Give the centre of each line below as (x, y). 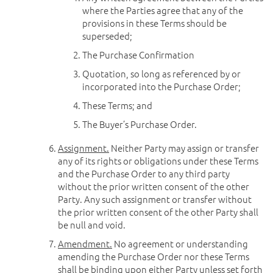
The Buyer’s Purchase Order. (140, 124)
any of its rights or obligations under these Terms (158, 161)
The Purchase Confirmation (138, 55)
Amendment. (85, 243)
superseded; (107, 36)
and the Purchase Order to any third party (144, 173)
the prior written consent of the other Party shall (158, 212)
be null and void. (92, 225)
